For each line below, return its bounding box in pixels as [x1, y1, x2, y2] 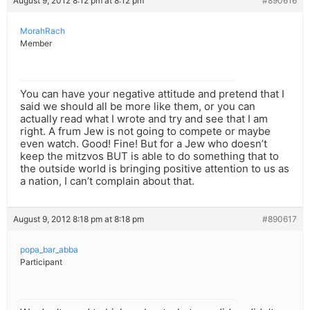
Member [20, 38, 52, 49]
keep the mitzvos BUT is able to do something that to [20, 149, 279, 163]
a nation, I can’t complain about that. [20, 174, 194, 188]
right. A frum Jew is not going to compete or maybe [20, 125, 271, 138]
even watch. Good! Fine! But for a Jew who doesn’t [20, 137, 267, 151]
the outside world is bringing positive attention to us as [20, 162, 289, 176]
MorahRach [20, 26, 65, 37]
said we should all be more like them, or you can [20, 100, 255, 113]
